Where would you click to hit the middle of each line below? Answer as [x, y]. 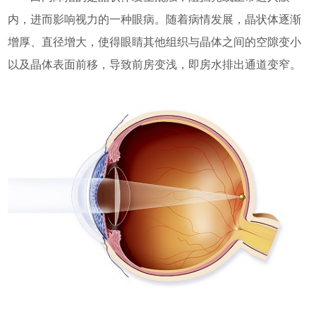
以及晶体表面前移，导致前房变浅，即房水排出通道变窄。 [154, 64]
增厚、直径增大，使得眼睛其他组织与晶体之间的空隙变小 [154, 42]
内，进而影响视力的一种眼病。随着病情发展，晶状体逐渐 [154, 19]
